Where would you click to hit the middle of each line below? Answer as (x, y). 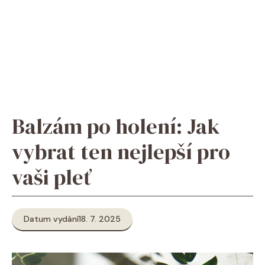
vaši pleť (51, 177)
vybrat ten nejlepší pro (121, 152)
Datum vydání (51, 219)
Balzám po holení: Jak (116, 126)
